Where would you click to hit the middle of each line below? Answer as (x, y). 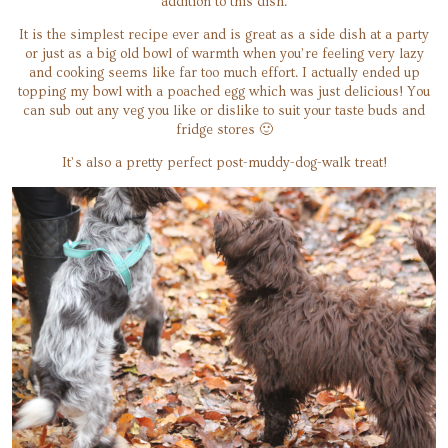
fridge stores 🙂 (224, 129)
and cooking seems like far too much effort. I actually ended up (224, 72)
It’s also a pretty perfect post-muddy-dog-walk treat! (224, 162)
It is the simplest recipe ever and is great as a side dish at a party (224, 34)
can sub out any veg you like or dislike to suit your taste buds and (224, 110)
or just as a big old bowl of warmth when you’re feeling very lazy (224, 53)
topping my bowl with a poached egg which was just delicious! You (224, 91)
